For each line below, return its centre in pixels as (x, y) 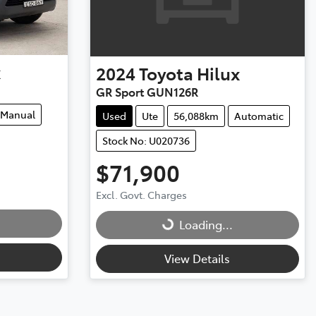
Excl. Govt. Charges (141, 194)
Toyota (166, 73)
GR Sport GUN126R (147, 91)
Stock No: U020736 (146, 140)
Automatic (259, 115)
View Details (197, 258)
